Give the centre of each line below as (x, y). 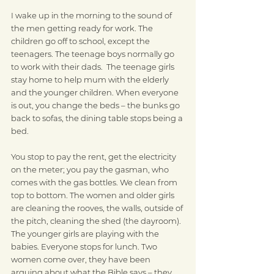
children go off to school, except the (81, 41)
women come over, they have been (82, 259)
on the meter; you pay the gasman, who (91, 169)
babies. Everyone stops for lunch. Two (85, 246)
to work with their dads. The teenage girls (94, 67)
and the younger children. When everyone (96, 92)
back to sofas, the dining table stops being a (98, 118)
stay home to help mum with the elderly (91, 80)
